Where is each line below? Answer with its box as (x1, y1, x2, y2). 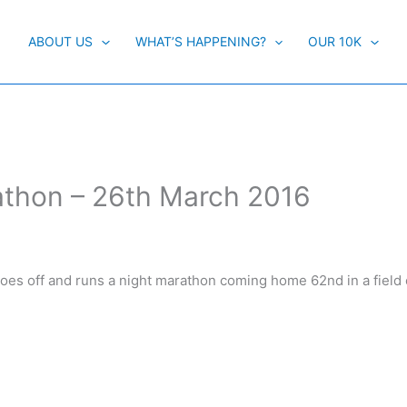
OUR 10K (308, 34, 362, 49)
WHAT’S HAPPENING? (134, 34, 266, 49)
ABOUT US (28, 34, 94, 49)
